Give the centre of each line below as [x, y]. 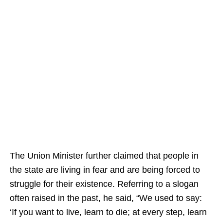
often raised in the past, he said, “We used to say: [106, 198]
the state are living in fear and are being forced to [105, 170]
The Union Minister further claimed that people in [104, 156]
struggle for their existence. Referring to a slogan [104, 184]
